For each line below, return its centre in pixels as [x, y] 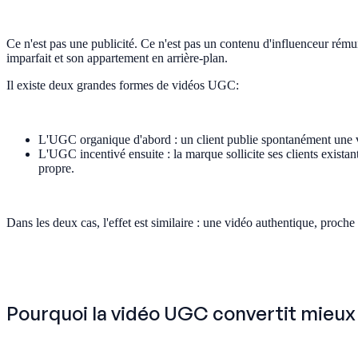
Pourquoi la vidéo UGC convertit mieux [181, 314]
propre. [56, 169]
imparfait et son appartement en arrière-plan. [117, 58]
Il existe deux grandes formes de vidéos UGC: [123, 86]
